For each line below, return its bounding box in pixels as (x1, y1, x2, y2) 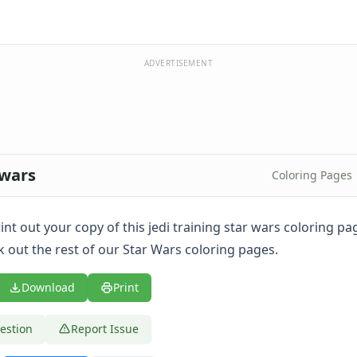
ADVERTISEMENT (143, 57, 214, 69)
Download (22, 280, 75, 295)
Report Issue (71, 321, 139, 336)
